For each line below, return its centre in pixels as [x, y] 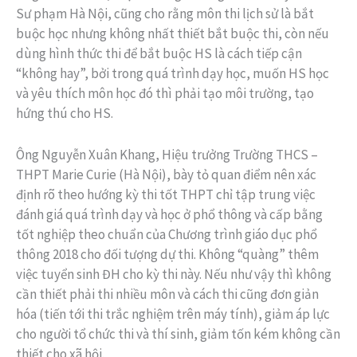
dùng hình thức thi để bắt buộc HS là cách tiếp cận [159, 53]
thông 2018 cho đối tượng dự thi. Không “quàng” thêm [167, 255]
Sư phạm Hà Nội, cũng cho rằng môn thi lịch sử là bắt [165, 13]
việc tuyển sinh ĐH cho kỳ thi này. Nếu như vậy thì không [174, 275]
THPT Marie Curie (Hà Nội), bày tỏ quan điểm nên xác [166, 175]
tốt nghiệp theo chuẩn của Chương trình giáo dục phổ [167, 235]
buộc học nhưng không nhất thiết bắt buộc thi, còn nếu [173, 33]
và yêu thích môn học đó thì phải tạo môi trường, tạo [165, 93]
